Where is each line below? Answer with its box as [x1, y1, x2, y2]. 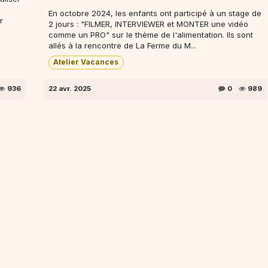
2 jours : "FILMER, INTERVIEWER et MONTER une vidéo [48, 19, 248, 29]
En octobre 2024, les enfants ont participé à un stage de [48, 8, 261, 19]
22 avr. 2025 [48, 84, 91, 93]
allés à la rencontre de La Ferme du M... [48, 41, 196, 51]
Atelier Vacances [53, 57, 119, 67]
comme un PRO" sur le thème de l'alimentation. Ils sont [48, 30, 253, 40]
